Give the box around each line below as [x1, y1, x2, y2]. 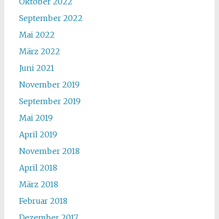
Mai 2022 [19, 30, 55, 40]
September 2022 [19, 13, 83, 23]
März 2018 [19, 179, 58, 189]
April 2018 [19, 163, 57, 173]
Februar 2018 [19, 196, 67, 206]
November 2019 [19, 80, 80, 89]
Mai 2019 [19, 113, 53, 123]
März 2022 [19, 46, 60, 56]
